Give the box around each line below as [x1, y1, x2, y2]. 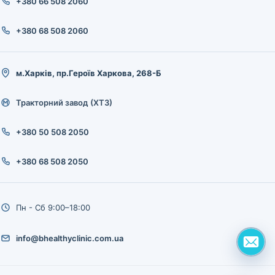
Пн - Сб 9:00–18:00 [16, 202, 90, 212]
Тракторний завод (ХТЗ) [16, 97, 112, 107]
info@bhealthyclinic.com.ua [16, 233, 123, 243]
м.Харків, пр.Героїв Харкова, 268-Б [16, 68, 161, 78]
